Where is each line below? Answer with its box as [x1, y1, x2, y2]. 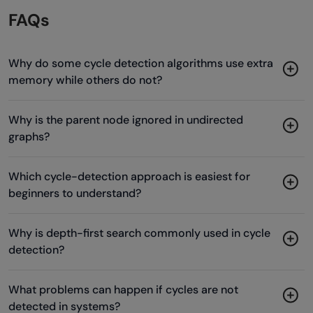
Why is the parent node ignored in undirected [8, 112, 243, 128]
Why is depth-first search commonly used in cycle [8, 226, 270, 241]
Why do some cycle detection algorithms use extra [8, 56, 273, 71]
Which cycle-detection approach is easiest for [8, 169, 250, 184]
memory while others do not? [8, 73, 162, 88]
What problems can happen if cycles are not [8, 282, 238, 298]
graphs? [8, 129, 50, 145]
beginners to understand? [8, 186, 141, 201]
